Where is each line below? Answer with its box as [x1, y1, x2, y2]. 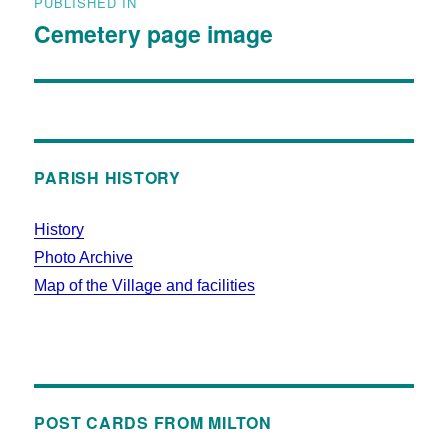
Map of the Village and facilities [34, 276, 256, 294]
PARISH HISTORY [34, 165, 181, 189]
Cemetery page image [34, 16, 274, 50]
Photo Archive [34, 248, 134, 266]
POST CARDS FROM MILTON [34, 410, 272, 434]
